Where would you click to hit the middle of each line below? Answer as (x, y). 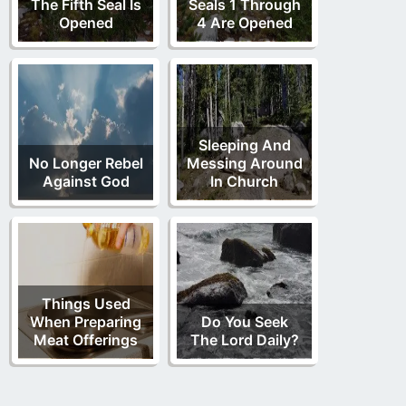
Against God (86, 181)
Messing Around (244, 163)
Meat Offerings (86, 339)
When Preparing (86, 321)
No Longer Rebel (86, 163)
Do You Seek (244, 321)
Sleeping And (244, 145)
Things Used (86, 303)
